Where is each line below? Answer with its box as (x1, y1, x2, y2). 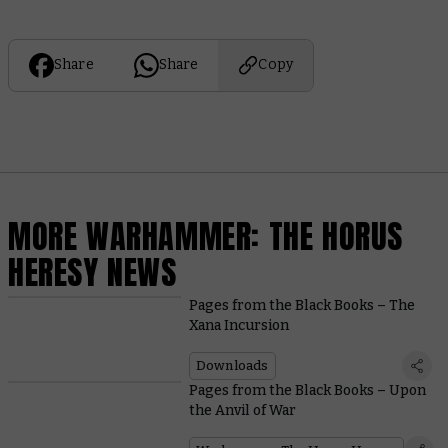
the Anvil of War (188, 402, 296, 420)
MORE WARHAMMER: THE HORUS (8, 211, 404, 261)
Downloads (195, 358, 269, 374)
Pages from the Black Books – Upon (188, 382, 426, 400)
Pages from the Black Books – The (188, 297, 415, 315)
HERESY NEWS (8, 247, 177, 297)
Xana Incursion (188, 317, 289, 335)
